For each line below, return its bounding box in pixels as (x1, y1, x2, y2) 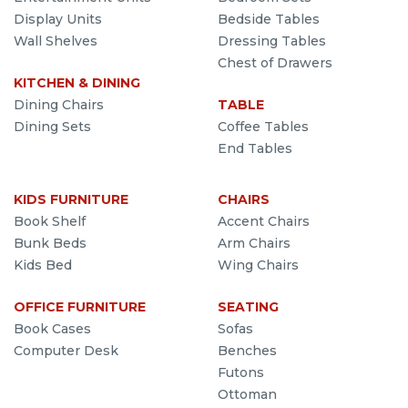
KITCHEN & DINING (14, 74, 140, 91)
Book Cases (14, 320, 91, 337)
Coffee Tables (218, 117, 309, 135)
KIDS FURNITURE (14, 190, 128, 208)
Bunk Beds (14, 234, 87, 251)
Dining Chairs (14, 96, 104, 113)
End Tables (218, 139, 292, 157)
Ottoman (218, 385, 277, 403)
